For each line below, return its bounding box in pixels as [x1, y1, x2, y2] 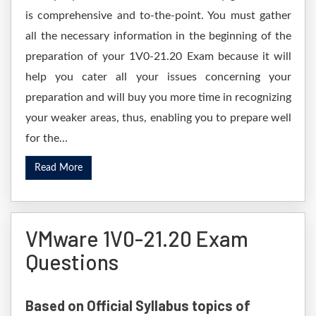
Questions [25, 249, 119, 274]
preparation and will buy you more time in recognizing [25, 92, 291, 103]
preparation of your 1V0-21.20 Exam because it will [25, 51, 291, 62]
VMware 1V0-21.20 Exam [25, 226, 248, 251]
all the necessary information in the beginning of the [25, 30, 291, 42]
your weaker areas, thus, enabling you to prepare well [25, 112, 291, 123]
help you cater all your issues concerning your [25, 71, 291, 83]
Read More [35, 163, 83, 173]
